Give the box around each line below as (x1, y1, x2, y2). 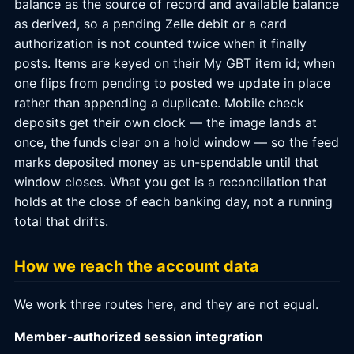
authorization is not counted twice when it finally (14, 36, 307, 51)
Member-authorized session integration (14, 329, 263, 345)
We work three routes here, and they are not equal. (14, 296, 318, 312)
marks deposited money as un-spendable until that (14, 154, 318, 170)
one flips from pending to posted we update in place (14, 75, 330, 91)
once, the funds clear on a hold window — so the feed (14, 134, 339, 150)
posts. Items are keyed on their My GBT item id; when (14, 55, 335, 71)
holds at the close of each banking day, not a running (14, 194, 333, 209)
